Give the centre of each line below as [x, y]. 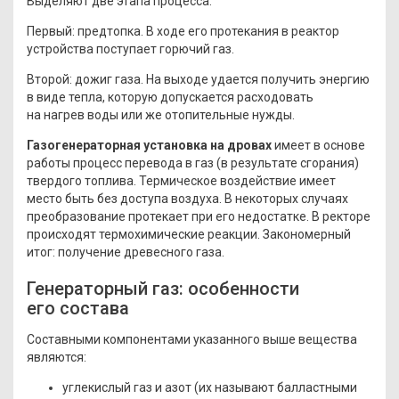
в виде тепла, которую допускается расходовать [170, 97]
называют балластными [285, 387]
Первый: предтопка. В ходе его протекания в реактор [183, 31]
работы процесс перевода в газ [120, 163]
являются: [57, 357]
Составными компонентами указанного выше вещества [192, 339]
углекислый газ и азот [127, 387]
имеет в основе [320, 145]
